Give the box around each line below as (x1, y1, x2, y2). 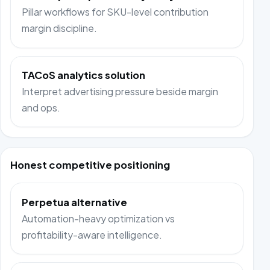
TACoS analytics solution (22, 68, 146, 81)
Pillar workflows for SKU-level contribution (22, 5, 209, 19)
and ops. (22, 101, 61, 114)
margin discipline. (22, 22, 98, 35)
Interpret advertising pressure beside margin (22, 84, 219, 98)
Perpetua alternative (22, 195, 128, 209)
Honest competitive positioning (10, 159, 170, 172)
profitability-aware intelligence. (22, 228, 163, 241)
